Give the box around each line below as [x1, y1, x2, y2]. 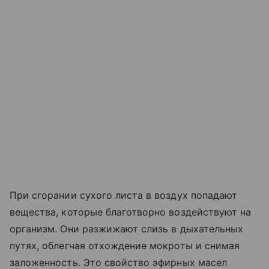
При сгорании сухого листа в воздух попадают [10, 189, 238, 201]
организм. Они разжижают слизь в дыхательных [10, 222, 244, 235]
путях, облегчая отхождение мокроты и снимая [10, 239, 240, 252]
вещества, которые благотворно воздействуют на [10, 205, 252, 218]
